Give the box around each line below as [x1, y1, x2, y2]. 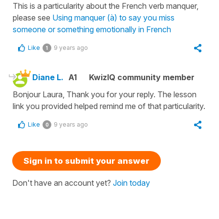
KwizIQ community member [89, 72, 195, 82]
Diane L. [32, 72, 64, 82]
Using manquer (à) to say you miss [52, 12, 175, 22]
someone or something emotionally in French [13, 24, 171, 34]
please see [13, 12, 52, 22]
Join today [113, 177, 150, 188]
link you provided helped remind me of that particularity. [13, 101, 205, 111]
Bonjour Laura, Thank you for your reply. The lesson [13, 89, 197, 99]
